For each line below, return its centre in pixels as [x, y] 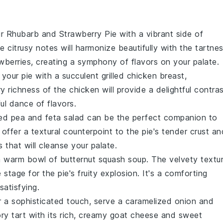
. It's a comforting [172, 173]
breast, [172, 75]
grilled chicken [129, 75]
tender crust [185, 131]
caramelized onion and [169, 201]
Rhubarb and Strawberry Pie [61, 34]
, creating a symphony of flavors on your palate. [125, 61]
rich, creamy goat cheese [109, 215]
